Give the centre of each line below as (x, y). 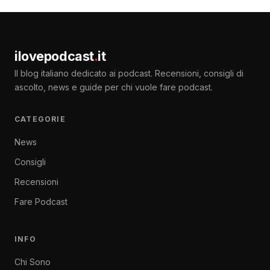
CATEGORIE (40, 119)
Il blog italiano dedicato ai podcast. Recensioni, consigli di (129, 73)
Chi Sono (33, 262)
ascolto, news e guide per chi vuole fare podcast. (114, 87)
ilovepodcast (54, 56)
